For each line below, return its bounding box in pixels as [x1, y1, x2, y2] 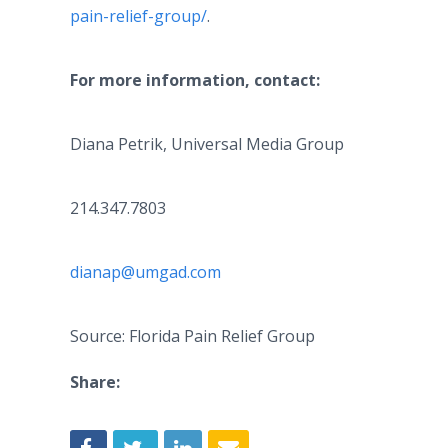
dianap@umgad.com [70, 261, 221, 283]
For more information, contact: [70, 69, 320, 91]
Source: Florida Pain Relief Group [70, 325, 315, 347]
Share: [70, 371, 120, 393]
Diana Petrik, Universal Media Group [70, 133, 344, 155]
